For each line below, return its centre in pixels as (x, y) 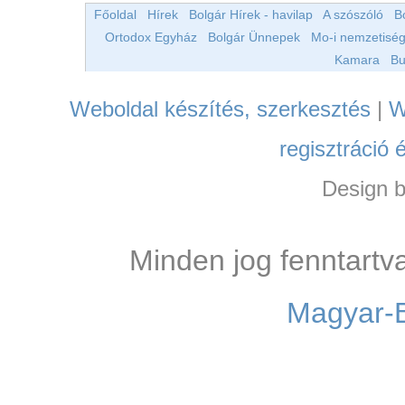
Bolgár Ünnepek (254, 38)
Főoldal (115, 15)
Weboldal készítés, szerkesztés (220, 109)
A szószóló (353, 15)
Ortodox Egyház (151, 38)
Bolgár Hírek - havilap (250, 15)
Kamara (357, 60)
